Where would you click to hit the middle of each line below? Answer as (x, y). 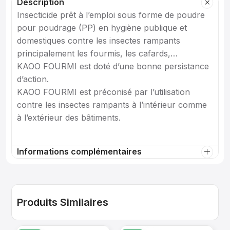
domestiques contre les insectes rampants (99, 41)
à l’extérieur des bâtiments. (69, 118)
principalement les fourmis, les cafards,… (97, 53)
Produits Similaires (63, 202)
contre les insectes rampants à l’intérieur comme (112, 105)
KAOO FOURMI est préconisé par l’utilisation (103, 92)
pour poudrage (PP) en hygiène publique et (102, 28)
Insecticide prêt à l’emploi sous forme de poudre (111, 15)
